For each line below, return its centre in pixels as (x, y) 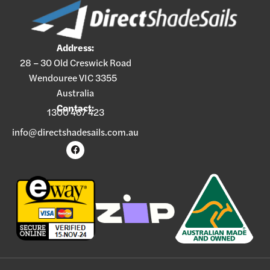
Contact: (76, 109)
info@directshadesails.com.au (76, 133)
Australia (76, 94)
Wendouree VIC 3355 (75, 79)
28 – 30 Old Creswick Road (75, 64)
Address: (76, 49)
